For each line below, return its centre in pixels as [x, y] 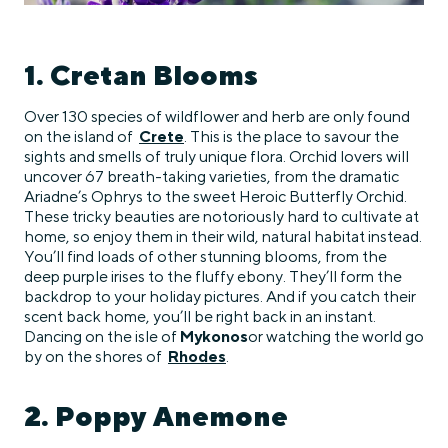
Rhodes [197, 357]
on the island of [81, 137]
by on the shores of [96, 357]
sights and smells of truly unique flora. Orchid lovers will [216, 157]
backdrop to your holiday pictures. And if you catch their [220, 297]
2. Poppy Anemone [156, 416]
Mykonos [214, 337]
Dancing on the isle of [102, 337]
